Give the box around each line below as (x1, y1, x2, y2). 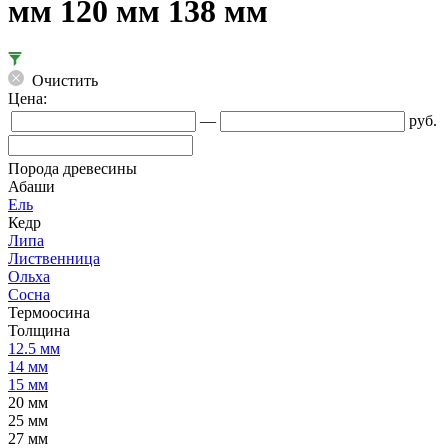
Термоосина (8, 303, 90, 321)
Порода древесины (8, 159, 137, 177)
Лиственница (8, 249, 100, 267)
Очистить (28, 71, 98, 89)
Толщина (8, 321, 70, 339)
